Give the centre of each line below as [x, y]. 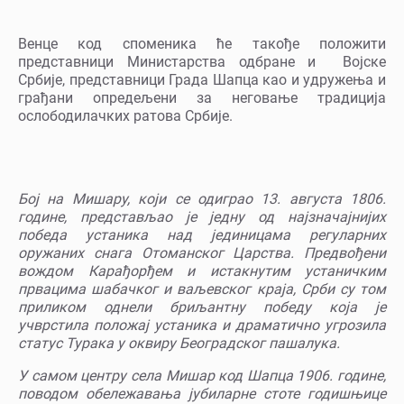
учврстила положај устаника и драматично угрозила [202, 326]
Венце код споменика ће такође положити [202, 44]
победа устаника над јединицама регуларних [202, 235]
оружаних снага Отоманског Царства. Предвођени [202, 253]
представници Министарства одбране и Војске [202, 62]
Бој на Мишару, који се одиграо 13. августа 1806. [202, 199]
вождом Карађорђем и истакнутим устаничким [202, 271]
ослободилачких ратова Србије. [125, 116]
